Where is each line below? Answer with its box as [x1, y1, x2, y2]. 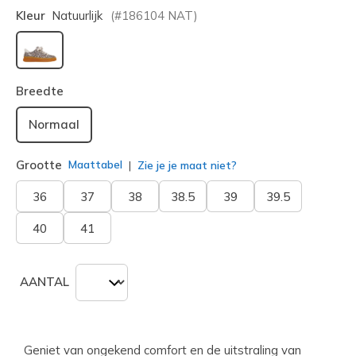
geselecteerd [40, 65, 118, 82]
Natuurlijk [52, 7, 103, 23]
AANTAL [20, 274, 69, 290]
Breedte [16, 83, 64, 99]
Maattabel [68, 157, 122, 172]
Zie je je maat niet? [134, 157, 237, 172]
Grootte [16, 157, 62, 172]
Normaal [29, 116, 79, 132]
